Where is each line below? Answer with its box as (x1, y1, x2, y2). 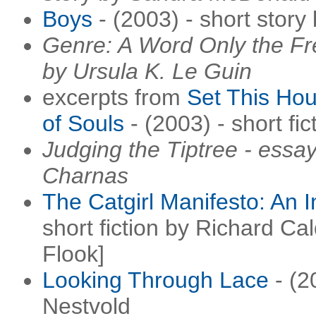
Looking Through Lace (42, 267, 269, 293)
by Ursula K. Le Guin (42, 59, 252, 84)
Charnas (42, 163, 128, 188)
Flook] (42, 241, 104, 267)
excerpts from (42, 85, 187, 110)
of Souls (42, 111, 124, 136)
